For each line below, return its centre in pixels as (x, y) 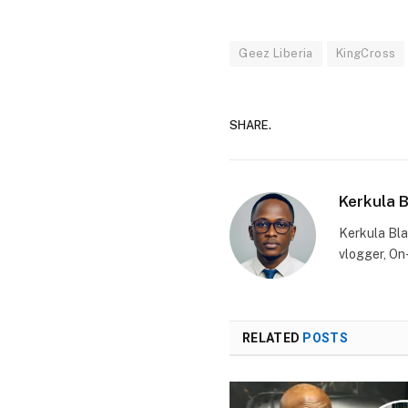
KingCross (366, 54)
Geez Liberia (276, 54)
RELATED (273, 338)
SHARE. (251, 125)
